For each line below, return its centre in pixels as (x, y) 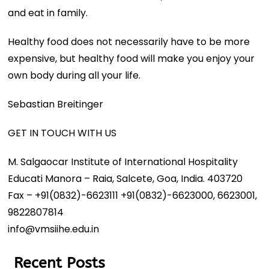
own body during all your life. (74, 75)
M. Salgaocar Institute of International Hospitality (123, 162)
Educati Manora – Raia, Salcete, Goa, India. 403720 (125, 178)
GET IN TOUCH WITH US (62, 133)
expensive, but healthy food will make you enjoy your (131, 58)
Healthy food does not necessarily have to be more (129, 41)
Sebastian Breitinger (56, 104)
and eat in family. (48, 13)
